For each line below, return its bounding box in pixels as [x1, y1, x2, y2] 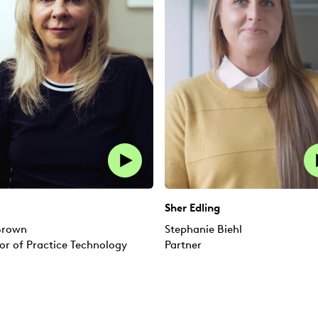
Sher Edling [165, 202, 220, 215]
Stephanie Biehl [165, 223, 242, 236]
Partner [165, 238, 202, 252]
